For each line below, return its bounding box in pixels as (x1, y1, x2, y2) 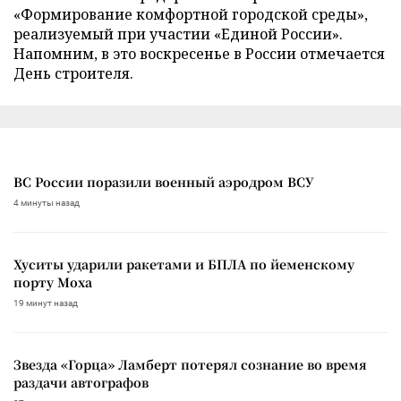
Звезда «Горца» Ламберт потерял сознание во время (13, 354, 367, 373)
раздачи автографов (13, 372, 149, 391)
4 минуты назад (13, 197, 80, 208)
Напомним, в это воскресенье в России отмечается (13, 43, 385, 64)
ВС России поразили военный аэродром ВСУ (13, 172, 314, 191)
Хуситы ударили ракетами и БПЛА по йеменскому (13, 254, 354, 273)
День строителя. (13, 63, 133, 83)
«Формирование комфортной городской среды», (13, 4, 368, 24)
